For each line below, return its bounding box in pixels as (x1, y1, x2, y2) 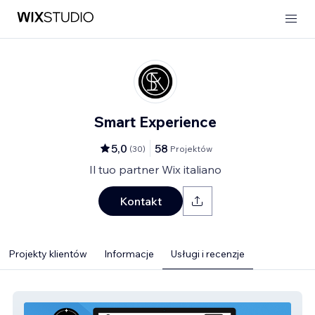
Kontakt (120, 194, 162, 208)
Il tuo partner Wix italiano (89, 162, 221, 176)
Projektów (170, 143, 212, 154)
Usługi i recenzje (171, 247, 245, 260)
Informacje (104, 247, 154, 260)
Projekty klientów (8, 247, 87, 260)
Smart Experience (94, 112, 217, 131)
